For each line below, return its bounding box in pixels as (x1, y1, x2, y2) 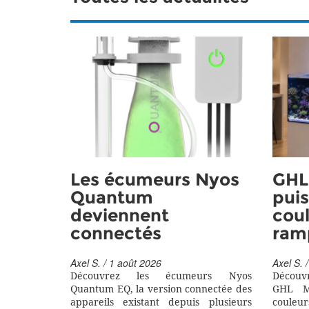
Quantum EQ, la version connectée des (70, 283, 252, 296)
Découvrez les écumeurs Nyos (70, 270, 252, 283)
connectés (70, 223, 161, 245)
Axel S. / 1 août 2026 (70, 256, 161, 270)
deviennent (70, 206, 169, 227)
